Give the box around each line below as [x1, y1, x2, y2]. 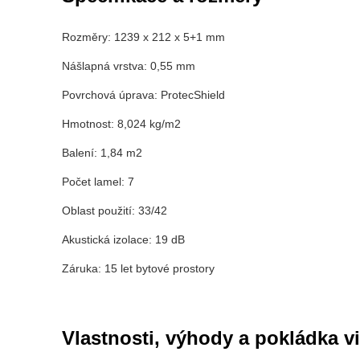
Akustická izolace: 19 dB [62, 233, 186, 247]
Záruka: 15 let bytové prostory [62, 262, 215, 276]
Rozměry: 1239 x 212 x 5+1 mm [62, 31, 226, 44]
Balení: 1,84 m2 [62, 146, 143, 160]
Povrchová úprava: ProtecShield [62, 88, 226, 102]
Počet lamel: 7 [62, 175, 135, 189]
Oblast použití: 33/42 [62, 204, 168, 218]
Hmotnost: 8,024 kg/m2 [62, 117, 182, 131]
